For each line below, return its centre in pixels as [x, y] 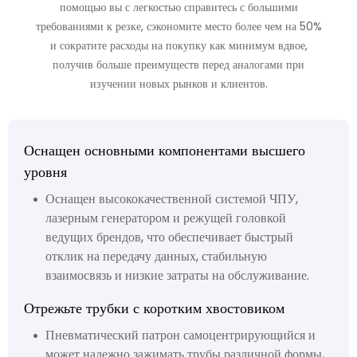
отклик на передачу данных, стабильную [156, 256]
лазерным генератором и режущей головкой [165, 218]
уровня [45, 171]
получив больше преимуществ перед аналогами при [178, 65]
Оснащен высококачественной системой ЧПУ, [171, 198]
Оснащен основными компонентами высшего [165, 150]
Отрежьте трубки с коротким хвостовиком [154, 308]
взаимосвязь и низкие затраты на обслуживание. [177, 275]
